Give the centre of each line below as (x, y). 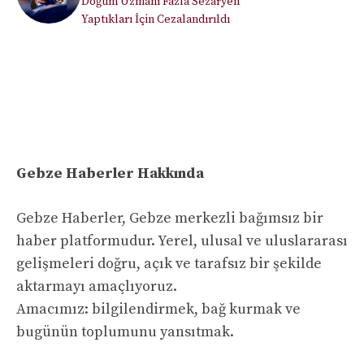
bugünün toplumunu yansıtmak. (125, 332)
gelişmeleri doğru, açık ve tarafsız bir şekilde (169, 264)
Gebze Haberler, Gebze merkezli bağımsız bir (170, 219)
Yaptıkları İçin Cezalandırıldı (156, 20)
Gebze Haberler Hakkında (110, 174)
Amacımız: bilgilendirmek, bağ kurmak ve (158, 310)
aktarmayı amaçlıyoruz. (97, 287)
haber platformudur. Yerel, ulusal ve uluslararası (182, 241)
